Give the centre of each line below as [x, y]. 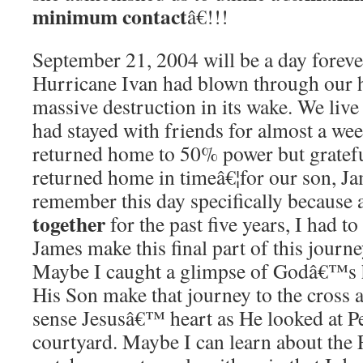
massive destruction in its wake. [162, 106]
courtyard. [75, 341]
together [69, 224]
